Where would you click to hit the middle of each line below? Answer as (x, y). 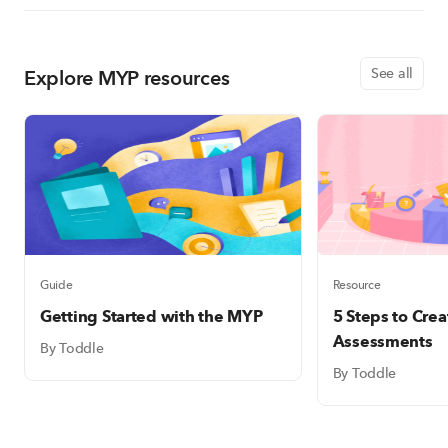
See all (391, 73)
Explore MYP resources (127, 79)
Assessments (382, 342)
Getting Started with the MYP (151, 317)
